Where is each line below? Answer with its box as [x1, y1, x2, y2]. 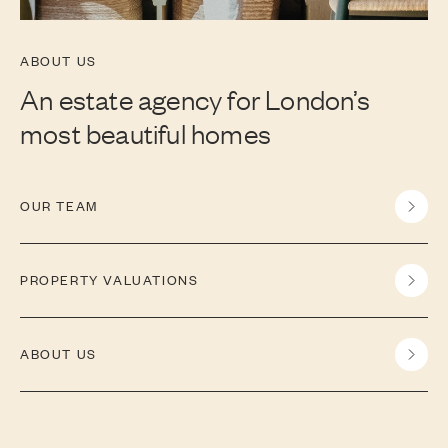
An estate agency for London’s [20, 80, 370, 116]
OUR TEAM [20, 196, 98, 216]
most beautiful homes [20, 114, 271, 150]
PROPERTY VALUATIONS [20, 270, 199, 290]
